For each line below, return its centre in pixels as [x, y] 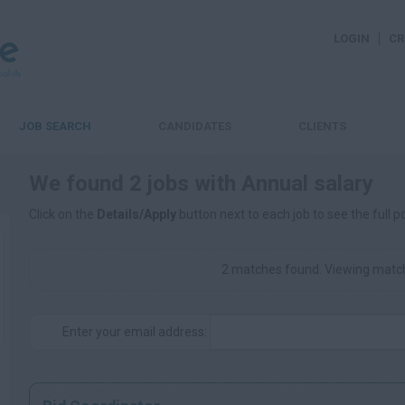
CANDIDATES [195, 126]
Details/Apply [137, 214]
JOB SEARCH [55, 126]
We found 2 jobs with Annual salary [201, 184]
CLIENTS [322, 126]
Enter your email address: [136, 332]
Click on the [63, 214]
